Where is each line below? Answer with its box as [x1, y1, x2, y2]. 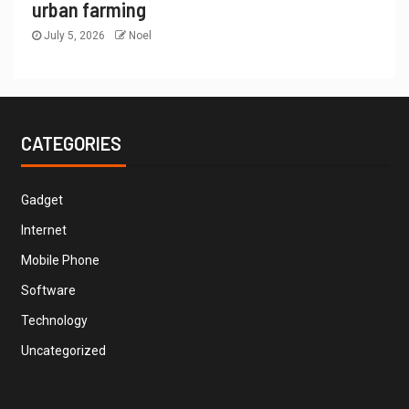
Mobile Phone [20, 252, 100, 267]
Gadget [20, 192, 63, 207]
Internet [20, 222, 67, 237]
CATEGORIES [20, 131, 121, 154]
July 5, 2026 [41, 28, 108, 42]
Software [20, 282, 76, 298]
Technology [20, 312, 88, 328]
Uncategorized [20, 342, 106, 358]
